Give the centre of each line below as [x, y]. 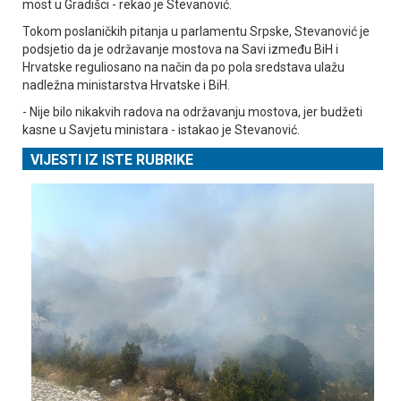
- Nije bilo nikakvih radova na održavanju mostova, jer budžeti [192, 111]
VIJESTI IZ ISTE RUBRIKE [112, 159]
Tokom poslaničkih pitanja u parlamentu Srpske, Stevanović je [196, 31]
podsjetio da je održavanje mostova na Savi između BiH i [180, 49]
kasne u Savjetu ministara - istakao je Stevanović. [161, 129]
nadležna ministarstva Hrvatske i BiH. [126, 85]
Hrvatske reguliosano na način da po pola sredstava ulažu [183, 67]
